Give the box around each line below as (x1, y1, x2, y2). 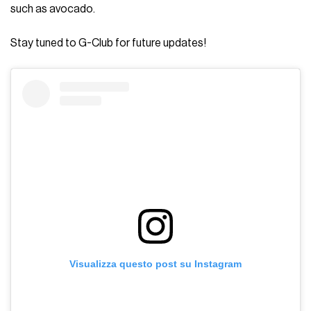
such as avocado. (10, 3, 96, 15)
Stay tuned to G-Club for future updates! (10, 37, 207, 49)
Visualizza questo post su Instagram (69, 258, 242, 269)
